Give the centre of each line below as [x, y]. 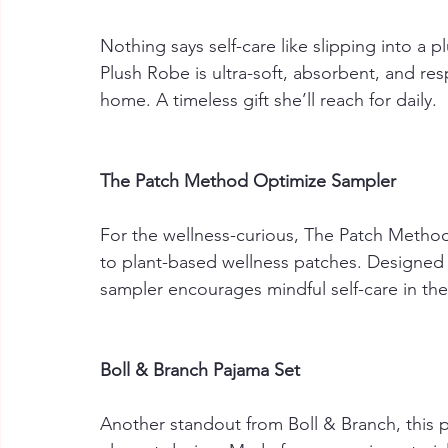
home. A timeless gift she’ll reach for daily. [268, 100]
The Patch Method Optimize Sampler [248, 181]
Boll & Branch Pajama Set [200, 370]
